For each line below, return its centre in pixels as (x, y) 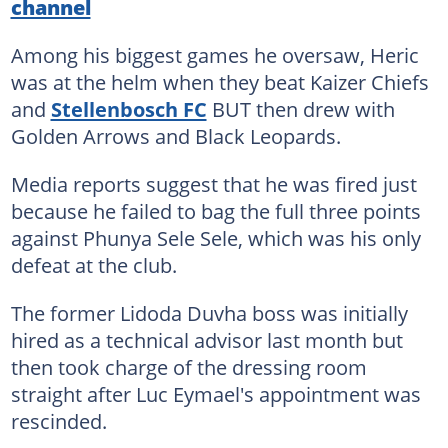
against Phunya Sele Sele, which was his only (215, 238)
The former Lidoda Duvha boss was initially (209, 313)
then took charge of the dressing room (188, 367)
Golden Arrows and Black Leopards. (175, 136)
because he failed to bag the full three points (215, 211)
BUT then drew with (300, 109)
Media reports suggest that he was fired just (213, 184)
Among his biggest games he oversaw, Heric (214, 55)
